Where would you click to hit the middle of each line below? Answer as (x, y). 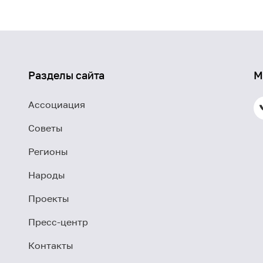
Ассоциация (57, 104)
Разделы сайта (66, 75)
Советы (45, 128)
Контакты (51, 245)
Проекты (49, 198)
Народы (47, 175)
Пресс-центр (58, 222)
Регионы (48, 151)
